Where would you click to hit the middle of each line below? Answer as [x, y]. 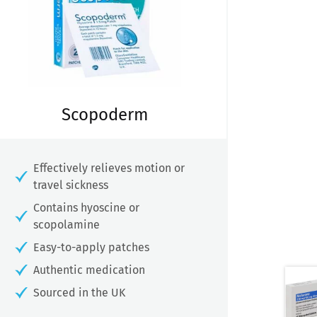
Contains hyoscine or [86, 208]
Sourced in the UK [79, 293]
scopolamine [67, 225]
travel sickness [71, 185]
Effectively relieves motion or [109, 168]
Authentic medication [89, 270]
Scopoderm [105, 115]
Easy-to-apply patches [91, 248]
